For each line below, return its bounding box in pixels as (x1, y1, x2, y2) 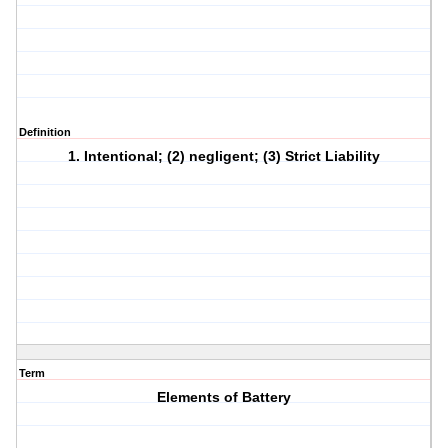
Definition (19, 126, 71, 139)
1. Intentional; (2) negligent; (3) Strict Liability (68, 148, 381, 165)
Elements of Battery (157, 389, 292, 406)
